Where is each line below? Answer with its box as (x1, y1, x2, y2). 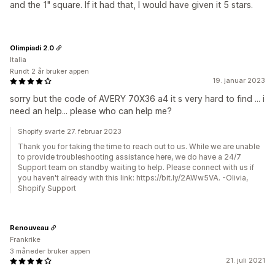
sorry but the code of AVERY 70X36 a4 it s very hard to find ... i (10, 93, 265, 104)
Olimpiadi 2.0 (10, 43, 54, 52)
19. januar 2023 (212, 76, 265, 85)
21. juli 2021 (226, 256, 265, 265)
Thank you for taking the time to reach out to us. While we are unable (18, 142, 260, 151)
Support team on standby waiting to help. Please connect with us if (18, 163, 254, 172)
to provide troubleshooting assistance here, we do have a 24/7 (18, 152, 241, 161)
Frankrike (10, 235, 41, 244)
